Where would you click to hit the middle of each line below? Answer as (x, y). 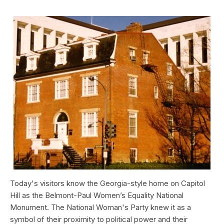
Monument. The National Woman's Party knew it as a (100, 207)
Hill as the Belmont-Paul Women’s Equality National (97, 195)
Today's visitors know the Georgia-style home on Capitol (107, 183)
